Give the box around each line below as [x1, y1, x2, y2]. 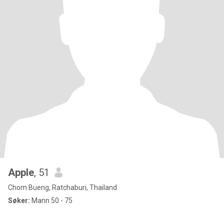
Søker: [8, 196, 30, 204]
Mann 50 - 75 [30, 196, 72, 204]
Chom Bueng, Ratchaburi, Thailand [8, 183, 117, 191]
